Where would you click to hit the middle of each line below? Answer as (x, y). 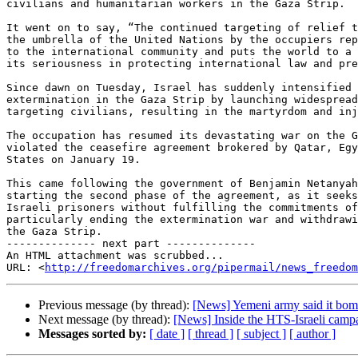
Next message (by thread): (106, 320)
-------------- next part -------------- (131, 244)
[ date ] (167, 334)
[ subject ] (261, 334)
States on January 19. (74, 160)
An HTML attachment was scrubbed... (115, 256)
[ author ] (312, 334)
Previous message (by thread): (115, 305)
